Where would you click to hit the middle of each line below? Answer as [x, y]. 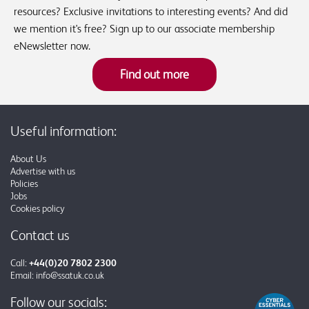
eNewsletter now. [52, 46]
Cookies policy [38, 208]
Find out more [154, 74]
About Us [28, 158]
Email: [23, 275]
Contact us [40, 235]
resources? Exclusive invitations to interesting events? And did [151, 11]
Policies [24, 183]
